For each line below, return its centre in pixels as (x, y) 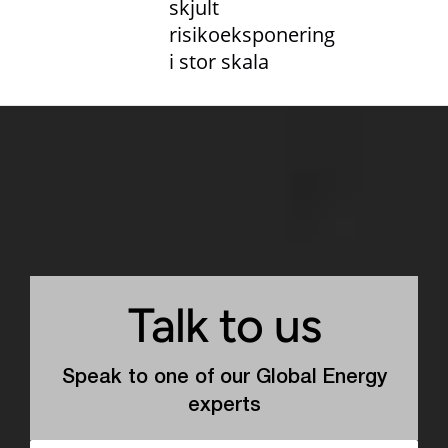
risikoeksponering (252, 34)
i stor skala (219, 61)
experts (224, 405)
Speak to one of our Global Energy (224, 377)
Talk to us (224, 324)
